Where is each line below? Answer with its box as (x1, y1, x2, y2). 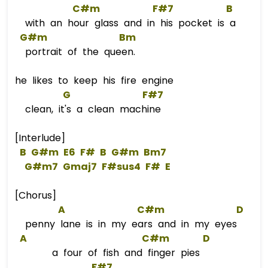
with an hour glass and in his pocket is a (20, 16, 236, 30)
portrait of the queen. (20, 45, 135, 59)
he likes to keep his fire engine (15, 74, 179, 87)
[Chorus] (15, 188, 56, 202)
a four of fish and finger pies (20, 246, 205, 260)
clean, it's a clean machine (20, 102, 161, 116)
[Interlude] (15, 131, 65, 145)
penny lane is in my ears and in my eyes (20, 217, 237, 231)
